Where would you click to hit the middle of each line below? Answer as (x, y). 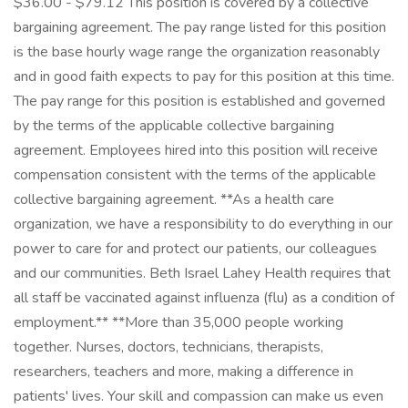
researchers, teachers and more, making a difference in (184, 372)
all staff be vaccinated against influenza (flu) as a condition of (204, 298)
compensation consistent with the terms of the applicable (195, 175)
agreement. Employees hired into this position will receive (196, 150)
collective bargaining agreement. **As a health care (174, 199)
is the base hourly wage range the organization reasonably (197, 52)
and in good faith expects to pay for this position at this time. (204, 76)
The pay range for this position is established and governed (199, 101)
